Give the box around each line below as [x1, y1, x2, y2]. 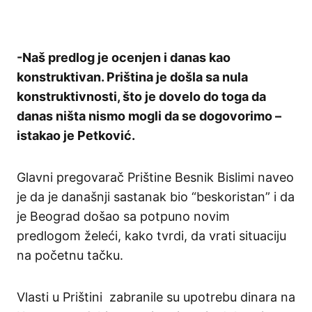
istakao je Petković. [17, 128, 135, 143]
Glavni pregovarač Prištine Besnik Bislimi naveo [17, 170, 294, 185]
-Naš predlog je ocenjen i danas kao [17, 50, 231, 65]
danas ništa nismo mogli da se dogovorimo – [17, 109, 281, 124]
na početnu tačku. [17, 248, 123, 263]
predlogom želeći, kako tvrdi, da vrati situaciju [17, 228, 286, 244]
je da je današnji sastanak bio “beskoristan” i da [17, 189, 295, 205]
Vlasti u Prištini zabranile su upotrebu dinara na [17, 290, 295, 305]
